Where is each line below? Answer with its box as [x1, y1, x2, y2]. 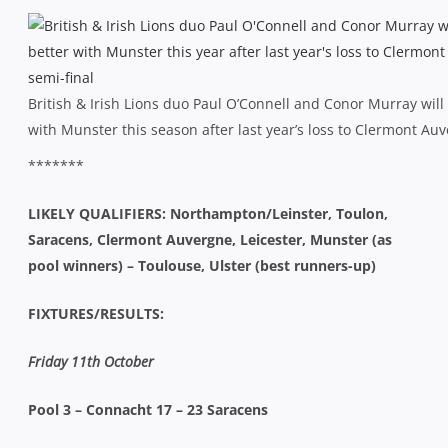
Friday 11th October [28, 351, 154, 371]
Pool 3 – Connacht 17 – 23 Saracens [28, 399, 268, 419]
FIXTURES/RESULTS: [28, 303, 164, 323]
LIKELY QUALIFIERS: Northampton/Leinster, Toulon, [28, 203, 388, 223]
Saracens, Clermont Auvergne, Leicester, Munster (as [28, 229, 392, 249]
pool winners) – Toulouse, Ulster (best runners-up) [28, 255, 376, 275]
